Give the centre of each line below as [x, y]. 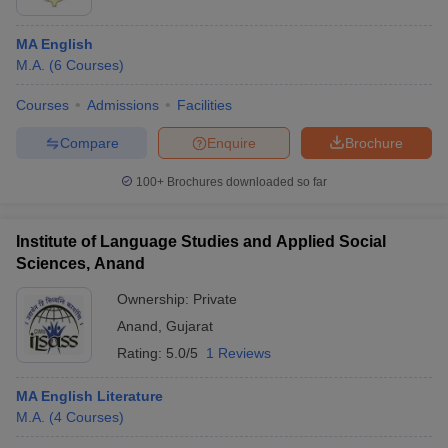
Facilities [204, 105]
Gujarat [189, 326]
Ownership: [155, 299]
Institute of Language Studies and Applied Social [201, 241]
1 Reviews [238, 353]
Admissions [123, 105]
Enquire [231, 142]
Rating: [141, 353]
